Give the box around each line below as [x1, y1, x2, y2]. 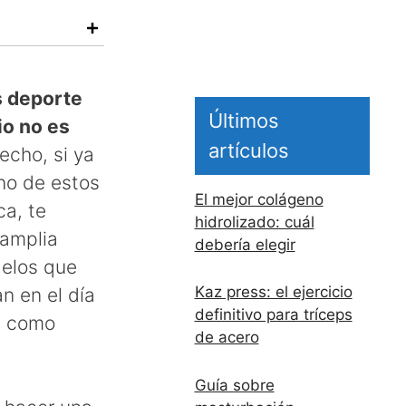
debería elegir [194, 235, 295, 254]
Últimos [208, 108, 279, 132]
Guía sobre [194, 375, 275, 394]
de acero [194, 328, 259, 347]
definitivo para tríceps [194, 305, 353, 324]
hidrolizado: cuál [194, 212, 314, 231]
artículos [208, 138, 289, 162]
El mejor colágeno [194, 189, 324, 208]
